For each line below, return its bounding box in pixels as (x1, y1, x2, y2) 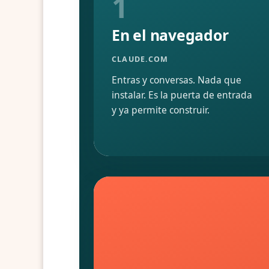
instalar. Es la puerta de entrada (112, 88, 252, 101)
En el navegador (112, 24, 229, 45)
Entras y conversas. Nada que (112, 73, 241, 86)
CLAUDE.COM (112, 53, 169, 64)
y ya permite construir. (112, 103, 210, 116)
